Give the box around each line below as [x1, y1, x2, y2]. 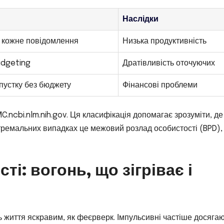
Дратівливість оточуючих [122, 58, 215, 67]
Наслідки [122, 14, 158, 23]
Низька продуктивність [122, 36, 206, 45]
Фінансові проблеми [122, 80, 197, 89]
